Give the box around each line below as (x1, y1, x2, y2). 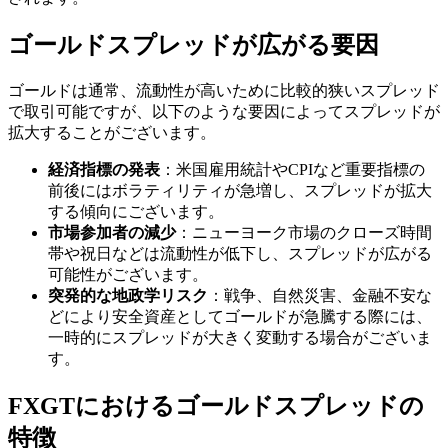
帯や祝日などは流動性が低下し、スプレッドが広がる (48, 245, 432, 263)
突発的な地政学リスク (48, 287, 208, 305)
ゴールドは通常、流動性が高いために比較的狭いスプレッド (8, 82, 440, 100)
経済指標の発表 (48, 161, 160, 179)
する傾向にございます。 (48, 203, 224, 221)
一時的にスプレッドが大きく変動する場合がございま (48, 329, 432, 347)
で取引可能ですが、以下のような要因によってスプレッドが (8, 103, 440, 121)
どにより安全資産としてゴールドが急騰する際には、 (48, 308, 432, 326)
